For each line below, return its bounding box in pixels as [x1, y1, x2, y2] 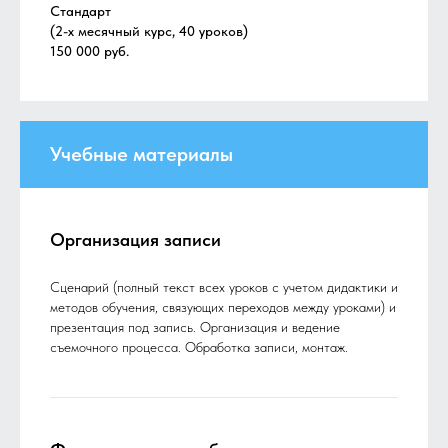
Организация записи [50, 229, 221, 251]
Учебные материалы [50, 142, 233, 167]
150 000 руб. [50, 43, 129, 60]
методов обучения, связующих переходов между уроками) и [50, 299, 396, 316]
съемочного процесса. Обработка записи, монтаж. [50, 339, 348, 356]
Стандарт [50, 3, 111, 20]
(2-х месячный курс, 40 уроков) [50, 23, 248, 40]
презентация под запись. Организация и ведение [50, 319, 340, 336]
